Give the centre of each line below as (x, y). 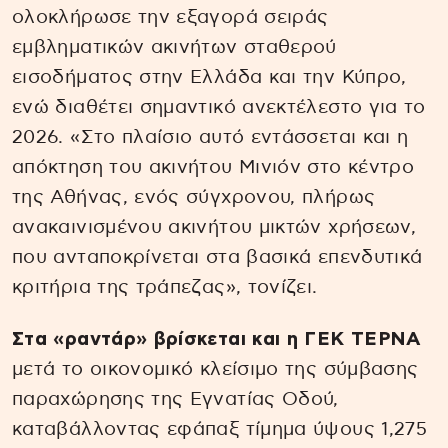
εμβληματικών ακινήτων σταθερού (174, 47)
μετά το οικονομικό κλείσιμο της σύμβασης (215, 370)
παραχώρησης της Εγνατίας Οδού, (175, 400)
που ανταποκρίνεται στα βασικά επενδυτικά (217, 257)
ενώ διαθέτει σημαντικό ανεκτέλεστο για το (219, 107)
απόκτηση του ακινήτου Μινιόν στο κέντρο (213, 167)
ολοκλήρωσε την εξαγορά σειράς (170, 17)
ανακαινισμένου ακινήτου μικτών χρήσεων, (214, 227)
